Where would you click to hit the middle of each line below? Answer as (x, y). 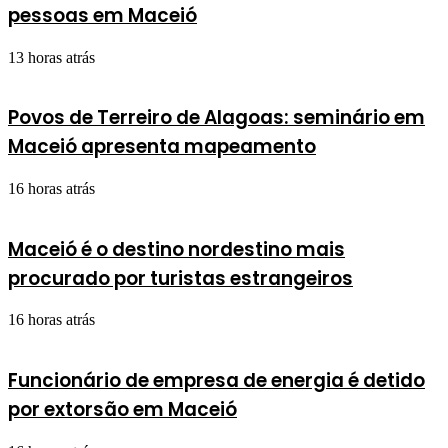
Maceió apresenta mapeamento (162, 147)
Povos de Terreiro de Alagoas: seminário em (216, 118)
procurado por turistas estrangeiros (180, 278)
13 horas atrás (51, 57)
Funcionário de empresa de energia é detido (216, 381)
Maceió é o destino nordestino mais (176, 249)
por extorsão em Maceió (122, 410)
